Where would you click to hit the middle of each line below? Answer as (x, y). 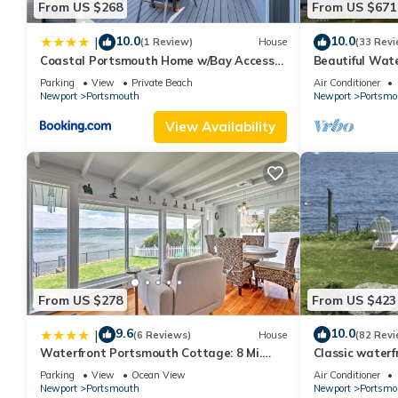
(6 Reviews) (162, 334)
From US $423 (354, 300)
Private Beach (162, 82)
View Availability (220, 126)
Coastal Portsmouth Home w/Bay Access (157, 60)
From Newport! (82, 369)
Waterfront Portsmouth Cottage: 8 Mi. (151, 353)
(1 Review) (167, 42)
